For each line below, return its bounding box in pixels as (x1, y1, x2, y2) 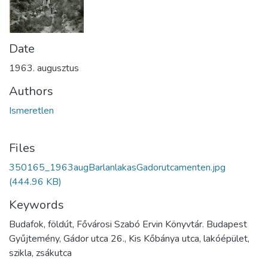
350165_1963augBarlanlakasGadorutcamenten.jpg (9, 161, 226, 175)
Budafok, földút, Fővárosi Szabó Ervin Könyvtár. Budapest (9, 218, 247, 232)
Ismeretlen (9, 104, 54, 118)
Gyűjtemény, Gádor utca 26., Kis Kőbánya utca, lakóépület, (9, 232, 249, 246)
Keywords (9, 197, 64, 214)
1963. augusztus (9, 62, 79, 75)
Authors (9, 83, 53, 100)
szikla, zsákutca (9, 246, 72, 260)
